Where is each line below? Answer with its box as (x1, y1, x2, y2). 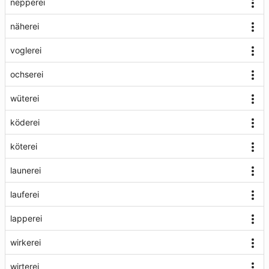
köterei (10, 141, 37, 151)
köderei (10, 117, 40, 127)
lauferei (10, 189, 39, 199)
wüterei (10, 93, 39, 103)
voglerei (10, 45, 41, 55)
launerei (10, 165, 41, 175)
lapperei (10, 213, 42, 223)
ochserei (10, 69, 43, 79)
